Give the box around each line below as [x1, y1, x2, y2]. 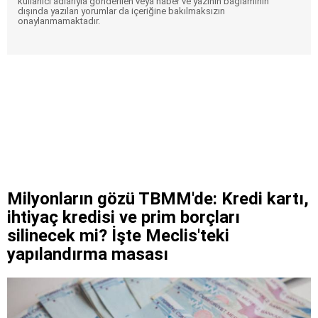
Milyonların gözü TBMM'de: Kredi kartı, [7, 188, 309, 209]
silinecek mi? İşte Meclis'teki [7, 225, 229, 246]
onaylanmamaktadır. [18, 15, 100, 26]
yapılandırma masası [7, 243, 168, 264]
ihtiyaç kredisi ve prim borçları [7, 207, 240, 227]
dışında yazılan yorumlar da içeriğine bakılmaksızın [18, 5, 225, 16]
